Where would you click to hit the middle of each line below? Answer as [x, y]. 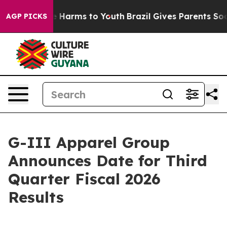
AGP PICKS [27, 16]
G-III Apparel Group [89, 142]
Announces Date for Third [108, 161]
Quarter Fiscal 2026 [84, 179]
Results [36, 197]
